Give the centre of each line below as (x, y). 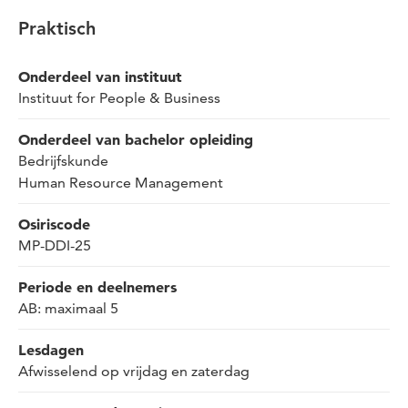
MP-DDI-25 (55, 245)
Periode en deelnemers (97, 286)
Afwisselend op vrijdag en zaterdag (134, 371)
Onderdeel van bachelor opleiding (136, 139)
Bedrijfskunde (63, 160)
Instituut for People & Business (119, 97)
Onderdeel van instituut (100, 76)
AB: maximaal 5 (68, 308)
